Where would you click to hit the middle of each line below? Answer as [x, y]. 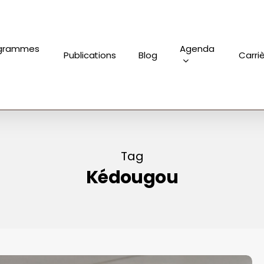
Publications [90, 55]
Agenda [197, 49]
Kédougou [132, 178]
